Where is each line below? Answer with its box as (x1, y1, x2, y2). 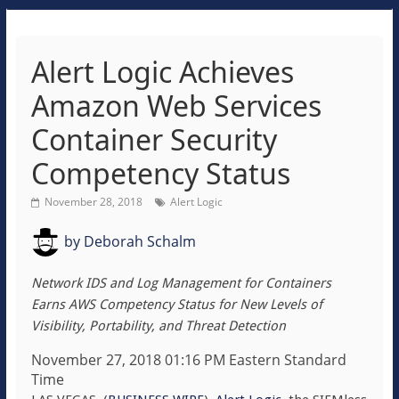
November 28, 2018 (44, 194, 142, 209)
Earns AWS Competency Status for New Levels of (30, 297, 322, 313)
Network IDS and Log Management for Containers (30, 275, 331, 291)
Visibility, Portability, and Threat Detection (30, 318, 286, 334)
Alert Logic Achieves (30, 53, 294, 91)
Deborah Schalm (79, 232, 196, 251)
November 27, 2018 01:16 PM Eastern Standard (30, 350, 346, 370)
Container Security (30, 120, 277, 159)
